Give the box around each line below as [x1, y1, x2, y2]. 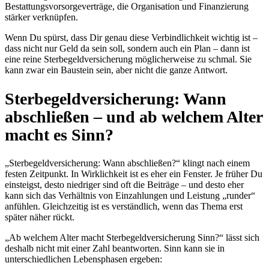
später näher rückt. [5, 211, 74, 222]
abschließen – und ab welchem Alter [5, 107, 262, 126]
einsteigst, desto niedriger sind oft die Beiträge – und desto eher [5, 179, 244, 190]
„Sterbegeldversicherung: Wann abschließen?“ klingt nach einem [5, 157, 250, 168]
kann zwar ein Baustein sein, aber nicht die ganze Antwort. [5, 65, 228, 76]
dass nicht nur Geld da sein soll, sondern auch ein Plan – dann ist [5, 43, 250, 54]
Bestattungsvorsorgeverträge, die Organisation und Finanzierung [5, 1, 249, 12]
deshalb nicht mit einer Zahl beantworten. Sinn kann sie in [5, 243, 225, 253]
